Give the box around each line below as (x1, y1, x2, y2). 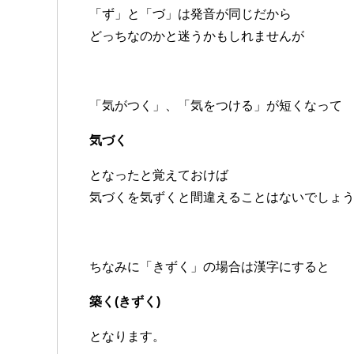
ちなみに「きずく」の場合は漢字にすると (89, 260, 330, 274)
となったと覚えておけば (89, 168, 228, 183)
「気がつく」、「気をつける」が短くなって (89, 99, 342, 113)
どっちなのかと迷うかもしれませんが (89, 29, 304, 43)
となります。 (89, 330, 165, 344)
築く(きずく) (89, 295, 160, 309)
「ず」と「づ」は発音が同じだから (89, 7, 292, 21)
